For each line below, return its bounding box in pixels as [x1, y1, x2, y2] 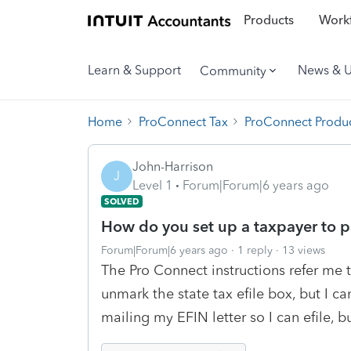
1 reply [237, 243, 273, 257]
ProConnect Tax [139, 114, 228, 129]
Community [200, 63, 266, 78]
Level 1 [132, 177, 172, 193]
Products [243, 13, 294, 28]
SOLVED [104, 195, 139, 207]
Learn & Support [88, 63, 181, 78]
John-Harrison [132, 158, 213, 174]
